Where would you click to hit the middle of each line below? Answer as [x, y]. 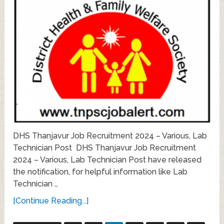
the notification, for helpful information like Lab [100, 172]
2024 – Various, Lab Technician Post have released [107, 160]
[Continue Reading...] [51, 201]
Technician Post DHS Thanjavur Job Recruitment [105, 148]
